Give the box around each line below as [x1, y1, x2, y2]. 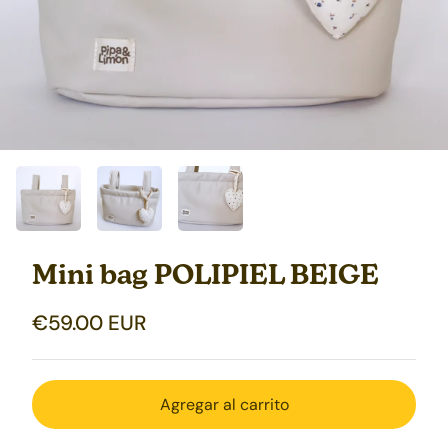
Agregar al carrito [159, 393, 289, 415]
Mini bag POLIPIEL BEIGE [32, 264, 379, 292]
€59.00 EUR [32, 310, 146, 336]
